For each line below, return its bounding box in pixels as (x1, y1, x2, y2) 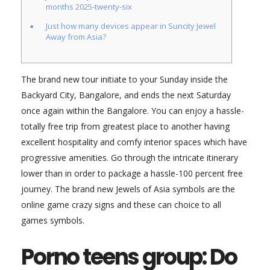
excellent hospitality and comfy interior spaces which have (21, 136, 247, 148)
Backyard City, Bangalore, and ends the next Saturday (21, 89, 231, 101)
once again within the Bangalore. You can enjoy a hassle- (21, 105, 244, 116)
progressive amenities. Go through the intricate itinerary (21, 152, 238, 163)
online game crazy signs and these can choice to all (21, 199, 221, 210)
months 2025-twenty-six (46, 1, 132, 12)
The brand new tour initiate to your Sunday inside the (21, 74, 228, 85)
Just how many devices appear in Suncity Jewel (46, 20, 216, 31)
